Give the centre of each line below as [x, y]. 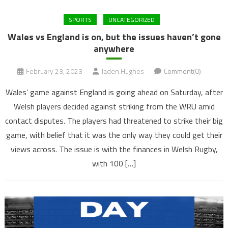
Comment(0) [182, 71]
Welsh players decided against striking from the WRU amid [114, 107]
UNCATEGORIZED [131, 20]
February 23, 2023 [54, 71]
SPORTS [80, 20]
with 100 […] [114, 164]
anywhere [114, 49]
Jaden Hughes [122, 71]
